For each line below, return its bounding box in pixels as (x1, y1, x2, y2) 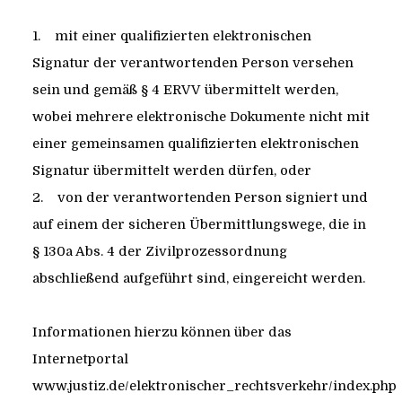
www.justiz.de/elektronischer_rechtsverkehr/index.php (31, 379, 397, 394)
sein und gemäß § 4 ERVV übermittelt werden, (31, 83, 338, 98)
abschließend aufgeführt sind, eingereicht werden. (31, 271, 365, 286)
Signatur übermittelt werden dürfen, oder (31, 163, 311, 179)
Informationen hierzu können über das (31, 325, 292, 340)
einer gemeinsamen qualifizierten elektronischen (31, 136, 359, 152)
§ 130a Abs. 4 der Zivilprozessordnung (31, 244, 287, 259)
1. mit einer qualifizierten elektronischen (31, 29, 311, 44)
